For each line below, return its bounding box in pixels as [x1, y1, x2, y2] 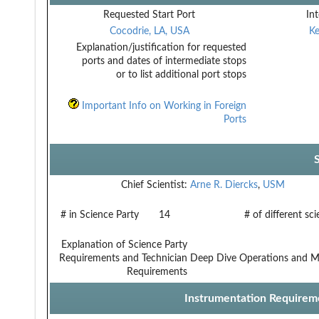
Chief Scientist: [121, 179, 187, 190]
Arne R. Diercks [190, 179, 258, 190]
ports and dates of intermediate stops [82, 56, 246, 66]
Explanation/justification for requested [76, 42, 246, 53]
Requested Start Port [103, 9, 195, 20]
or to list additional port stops [116, 69, 246, 80]
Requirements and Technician [59, 253, 187, 263]
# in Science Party [61, 209, 139, 220]
